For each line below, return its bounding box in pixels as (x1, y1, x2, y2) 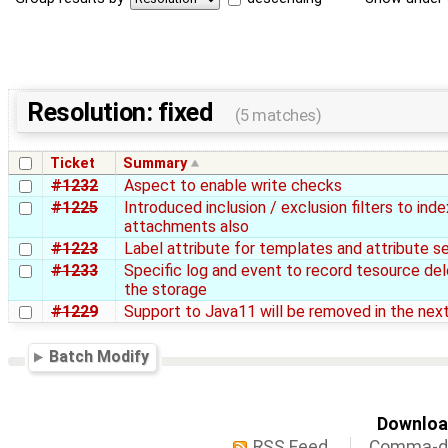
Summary (123, 155, 188, 173)
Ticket (50, 155, 96, 173)
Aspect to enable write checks (124, 176, 342, 196)
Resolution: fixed (27, 97, 218, 128)
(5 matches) (234, 106, 322, 126)
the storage (124, 280, 207, 300)
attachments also (124, 217, 249, 237)
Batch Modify (49, 347, 150, 367)
